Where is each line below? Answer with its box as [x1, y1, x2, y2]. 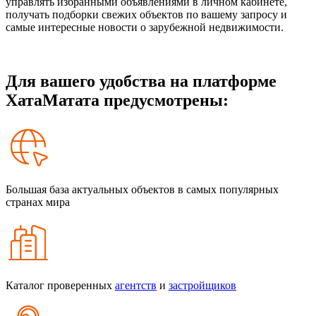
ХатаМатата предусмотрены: [6, 91, 229, 110]
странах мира [6, 195, 70, 208]
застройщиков [169, 279, 236, 291]
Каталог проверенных [6, 279, 115, 291]
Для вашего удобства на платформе [6, 72, 276, 91]
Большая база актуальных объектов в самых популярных [6, 183, 279, 195]
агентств [115, 279, 157, 291]
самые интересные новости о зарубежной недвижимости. [6, 21, 284, 34]
